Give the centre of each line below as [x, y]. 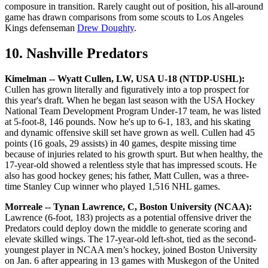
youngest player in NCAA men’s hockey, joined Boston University [131, 249]
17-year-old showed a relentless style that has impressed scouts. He [131, 165]
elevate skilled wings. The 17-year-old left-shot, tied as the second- [130, 239]
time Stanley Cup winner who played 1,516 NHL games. [112, 186]
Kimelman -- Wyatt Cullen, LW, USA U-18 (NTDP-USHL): [125, 78]
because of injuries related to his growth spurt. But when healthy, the [134, 154]
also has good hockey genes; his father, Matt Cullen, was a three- [127, 175]
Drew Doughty [106, 28]
